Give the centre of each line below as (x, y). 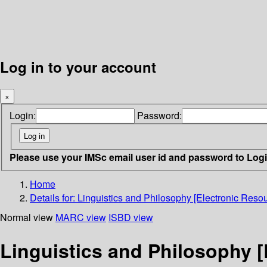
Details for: (54, 197)
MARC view (81, 217)
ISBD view (131, 217)
